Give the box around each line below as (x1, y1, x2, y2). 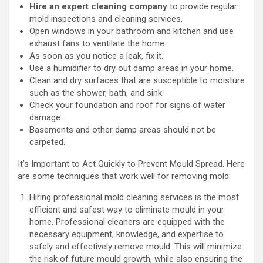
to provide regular (167, 1, 237, 12)
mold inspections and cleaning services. (29, 14, 183, 24)
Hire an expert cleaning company (29, 1, 167, 12)
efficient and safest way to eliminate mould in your (29, 204, 224, 215)
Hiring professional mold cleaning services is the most (29, 192, 239, 203)
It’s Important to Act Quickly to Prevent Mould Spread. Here (18, 159, 245, 169)
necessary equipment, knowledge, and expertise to (29, 229, 224, 240)
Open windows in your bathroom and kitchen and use (29, 26, 234, 36)
